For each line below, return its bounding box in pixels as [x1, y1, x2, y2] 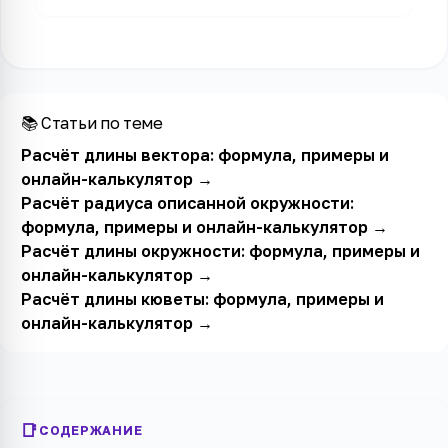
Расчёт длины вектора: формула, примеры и [20, 144, 389, 165]
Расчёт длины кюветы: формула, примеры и [20, 288, 384, 309]
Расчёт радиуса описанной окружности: [20, 192, 354, 213]
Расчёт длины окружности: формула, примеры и [20, 240, 420, 261]
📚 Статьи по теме [20, 112, 163, 133]
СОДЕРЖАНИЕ [38, 423, 143, 439]
